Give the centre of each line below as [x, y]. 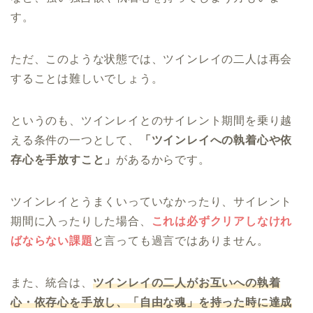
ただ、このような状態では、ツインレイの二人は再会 [152, 59]
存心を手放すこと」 [64, 159]
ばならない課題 [52, 240]
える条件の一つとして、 [75, 140]
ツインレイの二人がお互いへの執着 [187, 282]
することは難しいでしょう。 [87, 78]
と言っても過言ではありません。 [181, 240]
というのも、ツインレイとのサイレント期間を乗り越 [152, 120]
